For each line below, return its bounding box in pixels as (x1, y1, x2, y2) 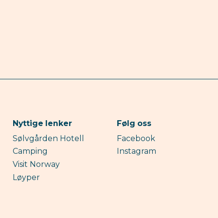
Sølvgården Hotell (13, 133, 85, 143)
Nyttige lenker (13, 118, 73, 128)
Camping (13, 146, 48, 156)
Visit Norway (13, 160, 60, 169)
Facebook (116, 133, 155, 143)
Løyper (13, 173, 40, 182)
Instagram (116, 146, 156, 156)
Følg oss (116, 118, 151, 128)
